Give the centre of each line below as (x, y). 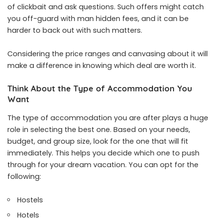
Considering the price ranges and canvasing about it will (108, 54)
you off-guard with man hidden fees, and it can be (98, 19)
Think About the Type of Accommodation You (100, 88)
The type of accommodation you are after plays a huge (108, 118)
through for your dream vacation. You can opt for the (103, 164)
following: (24, 176)
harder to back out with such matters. (75, 31)
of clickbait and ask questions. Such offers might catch (106, 7)
